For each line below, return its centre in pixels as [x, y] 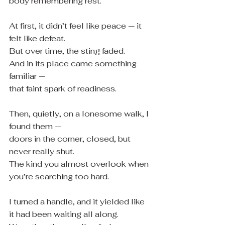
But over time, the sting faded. [67, 51]
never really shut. [42, 151]
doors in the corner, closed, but [71, 139]
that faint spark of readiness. [63, 89]
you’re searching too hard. [59, 177]
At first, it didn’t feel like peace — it [76, 26]
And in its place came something [74, 64]
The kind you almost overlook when [80, 164]
